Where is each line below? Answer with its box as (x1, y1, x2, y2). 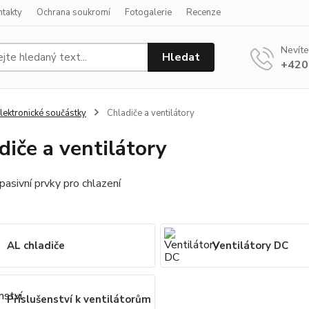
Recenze (186, 6, 221, 19)
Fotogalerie (125, 6, 172, 19)
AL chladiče (6, 239, 65, 252)
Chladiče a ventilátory (104, 107, 195, 119)
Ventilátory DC (212, 239, 289, 252)
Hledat (162, 49, 201, 65)
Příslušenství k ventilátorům (6, 292, 151, 306)
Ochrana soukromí (37, 6, 110, 19)
